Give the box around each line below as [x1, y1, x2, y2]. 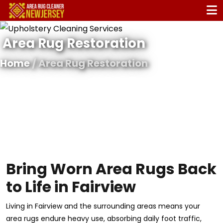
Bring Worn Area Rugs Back [6, 158, 217, 180]
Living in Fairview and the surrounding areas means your [6, 201, 200, 211]
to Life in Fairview [6, 176, 136, 198]
